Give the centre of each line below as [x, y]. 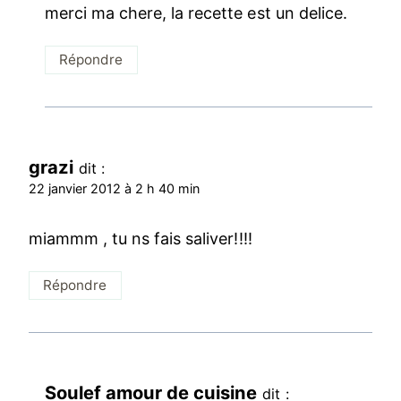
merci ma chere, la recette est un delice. [196, 13]
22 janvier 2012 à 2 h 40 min [115, 189]
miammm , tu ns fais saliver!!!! [141, 238]
